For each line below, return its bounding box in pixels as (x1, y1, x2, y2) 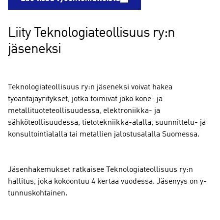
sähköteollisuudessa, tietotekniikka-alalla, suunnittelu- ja (8, 119, 206, 127)
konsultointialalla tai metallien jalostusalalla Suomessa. (8, 131, 199, 138)
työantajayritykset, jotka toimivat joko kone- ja (8, 95, 163, 103)
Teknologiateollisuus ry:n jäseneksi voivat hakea (8, 83, 172, 91)
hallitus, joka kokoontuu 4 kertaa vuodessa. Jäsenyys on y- (8, 178, 207, 186)
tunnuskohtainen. (8, 190, 67, 197)
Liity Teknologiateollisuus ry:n (8, 27, 175, 40)
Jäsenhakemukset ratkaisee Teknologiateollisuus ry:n (8, 166, 193, 174)
